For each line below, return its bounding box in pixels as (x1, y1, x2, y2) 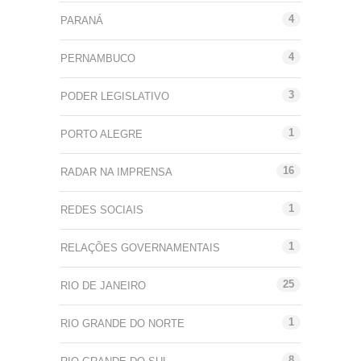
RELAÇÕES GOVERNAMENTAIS (60, 241, 220, 254)
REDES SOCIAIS (60, 203, 143, 216)
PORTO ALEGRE (60, 127, 143, 140)
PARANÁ (60, 14, 103, 27)
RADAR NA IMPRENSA (60, 165, 172, 178)
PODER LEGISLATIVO (60, 89, 169, 102)
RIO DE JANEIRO (60, 279, 146, 292)
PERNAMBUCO (60, 52, 135, 64)
